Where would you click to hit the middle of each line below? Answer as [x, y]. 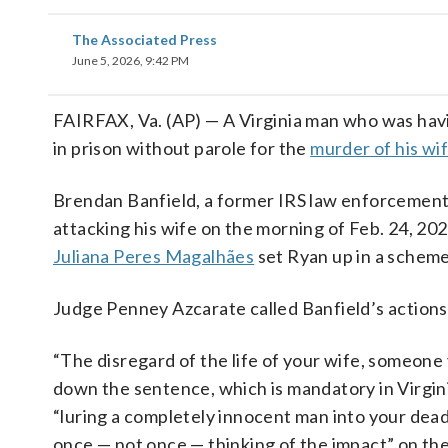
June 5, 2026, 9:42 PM [130, 60]
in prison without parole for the [182, 148]
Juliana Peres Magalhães [154, 256]
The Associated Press [144, 39]
